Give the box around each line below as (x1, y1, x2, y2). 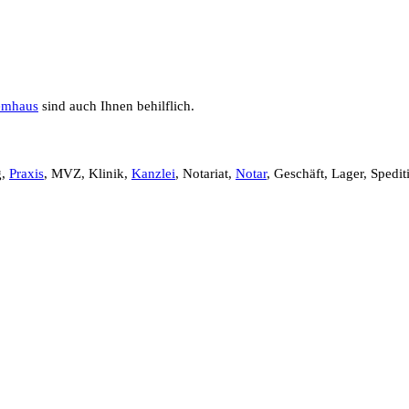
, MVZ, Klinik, (44, 165, 131, 181)
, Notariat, (175, 165, 236, 181)
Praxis (9, 165, 44, 181)
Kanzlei (131, 165, 175, 181)
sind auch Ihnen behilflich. (38, 98, 194, 113)
